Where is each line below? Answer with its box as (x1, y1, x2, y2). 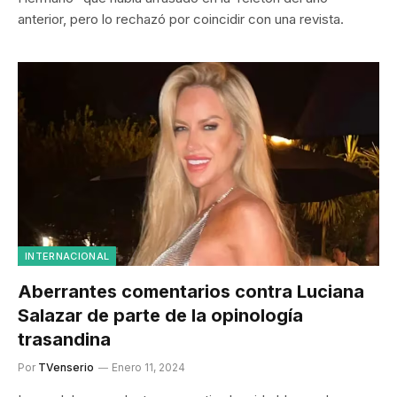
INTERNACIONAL (25, 249, 110, 262)
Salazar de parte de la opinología (18, 304, 303, 326)
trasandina (18, 328, 111, 350)
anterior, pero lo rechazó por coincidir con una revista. (18, 11, 344, 27)
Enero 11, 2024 (112, 360, 185, 374)
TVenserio (38, 360, 94, 374)
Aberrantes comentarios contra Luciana (18, 280, 364, 302)
